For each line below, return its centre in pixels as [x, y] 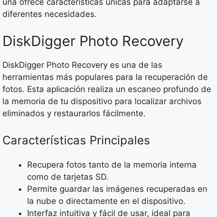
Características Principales [76, 140]
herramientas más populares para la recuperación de [105, 77]
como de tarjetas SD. [68, 177]
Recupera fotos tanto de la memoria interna [112, 165]
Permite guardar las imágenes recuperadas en [117, 189]
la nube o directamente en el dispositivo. [106, 201]
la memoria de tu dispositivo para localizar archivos [102, 101]
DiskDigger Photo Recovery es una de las [82, 65]
